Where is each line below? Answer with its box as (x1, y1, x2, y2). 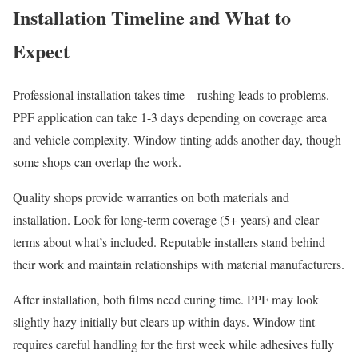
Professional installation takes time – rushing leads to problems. (13, 86, 329, 103)
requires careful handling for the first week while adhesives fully (13, 335, 334, 352)
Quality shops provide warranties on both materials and (13, 188, 289, 205)
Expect (13, 36, 70, 65)
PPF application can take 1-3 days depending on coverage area (13, 108, 327, 125)
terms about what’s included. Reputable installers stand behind (13, 233, 325, 250)
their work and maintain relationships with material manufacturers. (13, 255, 344, 272)
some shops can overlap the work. (13, 153, 181, 170)
